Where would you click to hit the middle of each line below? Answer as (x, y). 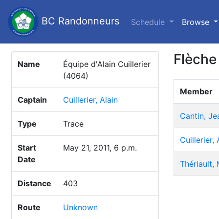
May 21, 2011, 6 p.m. (100, 148)
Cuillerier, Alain (90, 100)
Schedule (149, 22)
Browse (197, 22)
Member (196, 91)
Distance (34, 183)
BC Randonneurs (79, 21)
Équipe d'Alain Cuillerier (107, 64)
